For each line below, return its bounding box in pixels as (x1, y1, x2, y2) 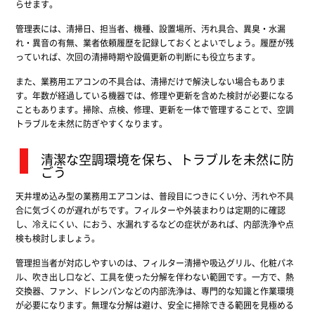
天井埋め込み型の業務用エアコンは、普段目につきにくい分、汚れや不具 (15, 189, 294, 202)
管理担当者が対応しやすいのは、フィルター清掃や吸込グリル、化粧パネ (15, 256, 294, 269)
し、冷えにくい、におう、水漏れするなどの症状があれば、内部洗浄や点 (15, 217, 294, 230)
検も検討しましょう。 (15, 231, 100, 244)
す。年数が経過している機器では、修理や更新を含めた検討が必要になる (15, 89, 294, 101)
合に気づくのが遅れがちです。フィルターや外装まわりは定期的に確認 (15, 203, 285, 216)
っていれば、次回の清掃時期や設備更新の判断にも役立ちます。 (15, 50, 260, 63)
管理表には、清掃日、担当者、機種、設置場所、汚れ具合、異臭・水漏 (15, 22, 285, 34)
